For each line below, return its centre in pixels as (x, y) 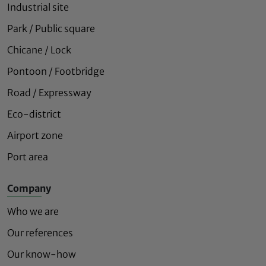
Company (29, 188)
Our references (40, 232)
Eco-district (34, 114)
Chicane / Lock (39, 50)
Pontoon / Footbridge (56, 71)
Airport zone (35, 135)
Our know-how (42, 254)
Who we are (33, 211)
